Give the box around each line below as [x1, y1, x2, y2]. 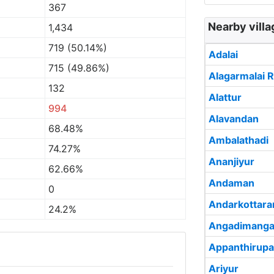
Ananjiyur [209, 155, 254, 168]
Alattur [209, 91, 242, 103]
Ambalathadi [209, 134, 268, 146]
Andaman [209, 177, 254, 189]
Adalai [209, 48, 238, 61]
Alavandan [209, 113, 259, 125]
